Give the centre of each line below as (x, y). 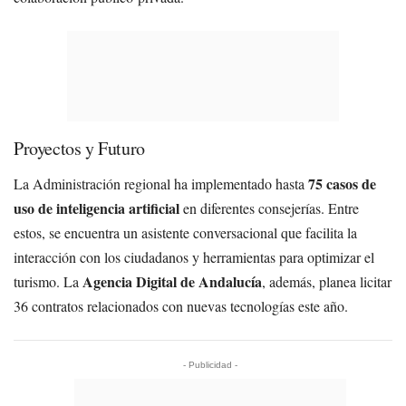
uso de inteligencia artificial (97, 208)
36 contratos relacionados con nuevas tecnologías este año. (181, 305)
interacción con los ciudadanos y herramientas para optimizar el (194, 256)
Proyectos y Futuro (79, 148)
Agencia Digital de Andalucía (172, 281)
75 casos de (342, 183)
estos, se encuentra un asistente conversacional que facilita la (185, 232)
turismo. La (48, 281)
